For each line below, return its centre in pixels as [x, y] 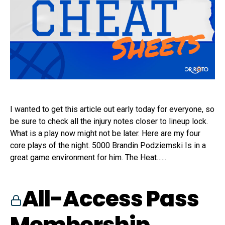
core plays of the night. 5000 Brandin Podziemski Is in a [108, 146]
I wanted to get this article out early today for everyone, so [112, 109]
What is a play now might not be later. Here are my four [105, 134]
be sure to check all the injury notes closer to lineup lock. [109, 122]
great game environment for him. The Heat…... [88, 158]
